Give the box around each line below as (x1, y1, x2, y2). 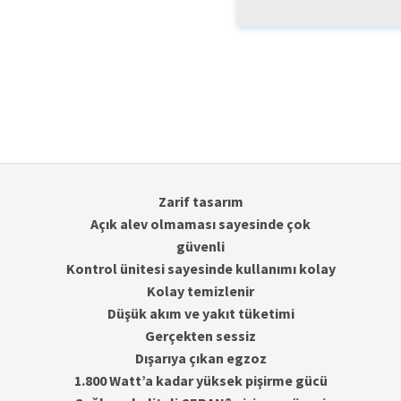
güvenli (176, 237, 225, 256)
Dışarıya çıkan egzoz (134, 349, 267, 368)
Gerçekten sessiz (145, 327, 256, 346)
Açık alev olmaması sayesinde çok (90, 215, 311, 234)
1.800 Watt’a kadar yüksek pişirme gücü (73, 371, 328, 390)
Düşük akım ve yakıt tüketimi (107, 304, 294, 323)
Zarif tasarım (158, 192, 243, 211)
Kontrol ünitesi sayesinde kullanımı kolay (65, 260, 336, 278)
